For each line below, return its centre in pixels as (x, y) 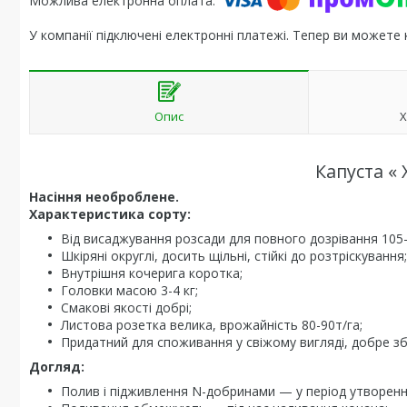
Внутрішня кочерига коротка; (152, 273)
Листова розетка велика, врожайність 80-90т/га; (212, 325)
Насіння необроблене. (104, 197)
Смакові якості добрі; (126, 308)
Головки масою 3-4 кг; (129, 290)
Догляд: (57, 367)
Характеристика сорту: (110, 214)
